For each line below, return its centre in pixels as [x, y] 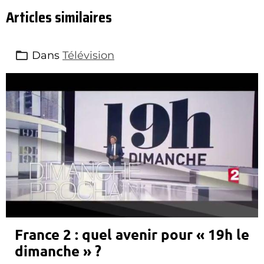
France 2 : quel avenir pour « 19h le [132, 234]
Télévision [88, 55]
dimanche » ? [58, 251]
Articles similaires [59, 18]
